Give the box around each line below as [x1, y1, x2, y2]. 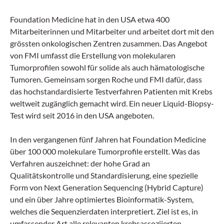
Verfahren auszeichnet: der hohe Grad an [10, 158, 150, 168]
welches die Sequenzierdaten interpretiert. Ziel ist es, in [10, 206, 198, 216]
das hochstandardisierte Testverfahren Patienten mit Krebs [10, 86, 212, 96]
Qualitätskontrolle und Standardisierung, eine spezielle [10, 170, 198, 180]
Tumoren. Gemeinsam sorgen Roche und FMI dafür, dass [10, 74, 202, 84]
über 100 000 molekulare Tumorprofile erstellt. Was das [10, 146, 200, 156]
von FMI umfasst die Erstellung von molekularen [10, 50, 175, 60]
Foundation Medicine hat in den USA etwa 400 [10, 14, 169, 24]
